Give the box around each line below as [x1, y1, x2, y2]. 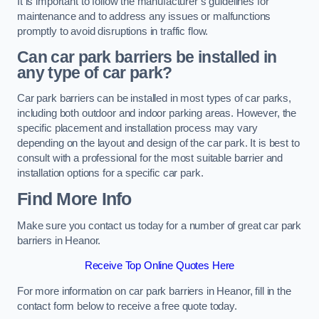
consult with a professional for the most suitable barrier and [17, 152, 283, 164]
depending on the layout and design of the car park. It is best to [17, 137, 300, 149]
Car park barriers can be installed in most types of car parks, [17, 92, 291, 104]
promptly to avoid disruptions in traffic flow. [17, 25, 209, 37]
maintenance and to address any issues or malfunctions [17, 10, 271, 22]
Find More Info [17, 189, 132, 209]
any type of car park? [17, 63, 172, 83]
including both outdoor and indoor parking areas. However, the [17, 107, 297, 119]
